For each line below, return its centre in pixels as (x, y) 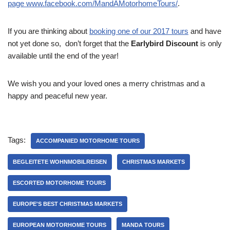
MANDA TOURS (143, 225)
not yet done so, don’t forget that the (69, 43)
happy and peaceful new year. (57, 95)
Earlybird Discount (165, 43)
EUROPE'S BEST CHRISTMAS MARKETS (68, 204)
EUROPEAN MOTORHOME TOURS (60, 225)
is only (210, 43)
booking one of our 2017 (129, 31)
